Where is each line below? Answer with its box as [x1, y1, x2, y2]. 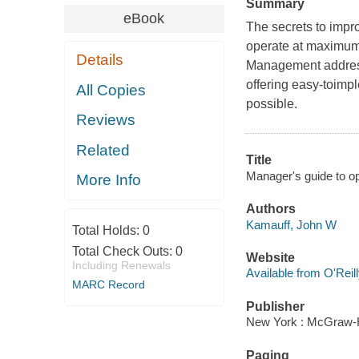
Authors [245, 202, 296, 216]
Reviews [76, 111, 136, 129]
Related [76, 141, 131, 159]
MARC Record [71, 277, 145, 291]
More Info [76, 171, 142, 189]
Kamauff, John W [245, 217, 337, 232]
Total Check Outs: [71, 244, 175, 258]
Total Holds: [71, 223, 143, 237]
